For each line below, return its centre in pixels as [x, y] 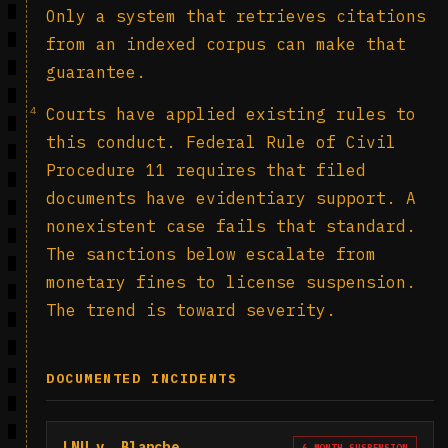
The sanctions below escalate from [211, 254]
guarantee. [96, 72]
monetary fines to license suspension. [231, 282]
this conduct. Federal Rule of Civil [221, 142]
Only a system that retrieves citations [236, 16]
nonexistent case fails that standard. [231, 226]
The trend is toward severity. [191, 310]
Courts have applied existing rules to [231, 114]
